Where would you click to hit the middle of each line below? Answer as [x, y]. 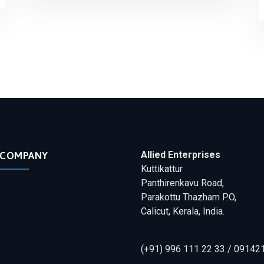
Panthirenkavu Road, [182, 183]
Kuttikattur [162, 169]
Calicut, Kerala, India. [183, 211]
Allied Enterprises [181, 155]
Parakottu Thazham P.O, [189, 197]
